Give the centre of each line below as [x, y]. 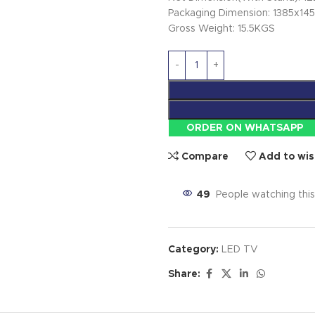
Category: [193, 250]
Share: [184, 275]
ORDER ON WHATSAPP [245, 128]
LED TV [240, 250]
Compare [205, 156]
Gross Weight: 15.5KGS [221, 29]
